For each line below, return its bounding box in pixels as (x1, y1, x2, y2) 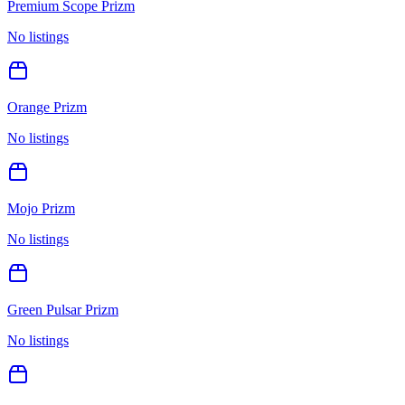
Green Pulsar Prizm (7, 301, 118, 317)
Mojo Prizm (7, 200, 75, 216)
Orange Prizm (7, 99, 87, 115)
